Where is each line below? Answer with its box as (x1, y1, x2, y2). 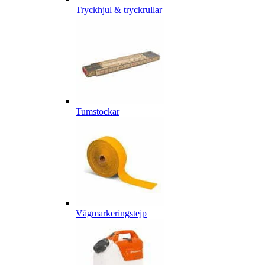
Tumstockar (76, 106, 119, 117)
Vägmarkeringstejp (76, 208, 147, 219)
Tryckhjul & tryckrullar (76, 5, 162, 15)
